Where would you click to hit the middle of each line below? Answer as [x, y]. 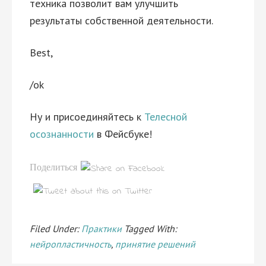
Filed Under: [56, 229]
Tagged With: [151, 229]
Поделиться [53, 168]
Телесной [166, 117]
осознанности [62, 134]
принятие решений [155, 244]
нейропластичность [70, 244]
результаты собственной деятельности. [121, 20]
